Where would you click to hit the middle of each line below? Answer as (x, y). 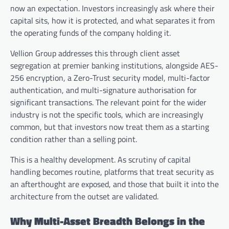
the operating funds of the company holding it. (90, 33)
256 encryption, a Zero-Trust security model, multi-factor (110, 78)
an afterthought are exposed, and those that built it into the (114, 184)
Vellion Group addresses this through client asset (95, 53)
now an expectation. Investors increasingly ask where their (112, 8)
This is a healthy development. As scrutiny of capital (100, 160)
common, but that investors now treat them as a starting (110, 127)
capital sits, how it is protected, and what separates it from (112, 21)
